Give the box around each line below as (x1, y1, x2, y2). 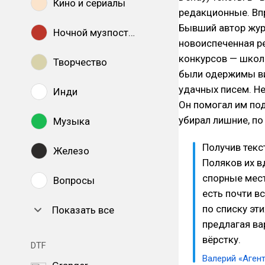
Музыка (53, 115, 90, 127)
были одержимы (179, 68, 258, 80)
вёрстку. (202, 234, 241, 245)
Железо (53, 145, 89, 157)
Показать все (52, 204, 114, 216)
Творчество (53, 56, 107, 68)
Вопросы (53, 174, 95, 186)
